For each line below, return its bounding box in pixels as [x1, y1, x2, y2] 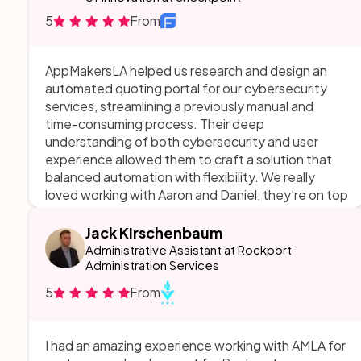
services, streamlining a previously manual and [45, 98, 313, 114]
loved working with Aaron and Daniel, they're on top [45, 186, 348, 203]
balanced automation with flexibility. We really [45, 168, 315, 185]
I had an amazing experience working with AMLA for [45, 337, 346, 355]
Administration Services [85, 257, 219, 272]
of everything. [45, 204, 130, 221]
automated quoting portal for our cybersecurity [45, 80, 327, 97]
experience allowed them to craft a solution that [45, 151, 332, 168]
